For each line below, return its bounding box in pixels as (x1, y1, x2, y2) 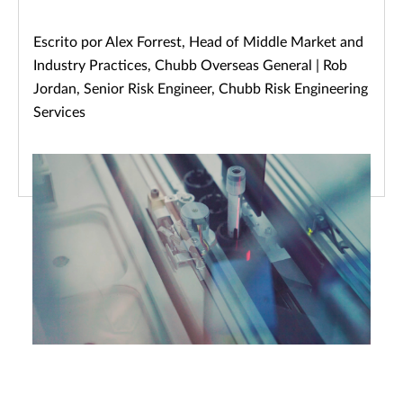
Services (33, 105, 85, 120)
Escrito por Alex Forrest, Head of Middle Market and (33, 35, 363, 49)
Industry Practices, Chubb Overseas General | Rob (33, 58, 347, 73)
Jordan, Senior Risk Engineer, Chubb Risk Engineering (33, 82, 368, 96)
